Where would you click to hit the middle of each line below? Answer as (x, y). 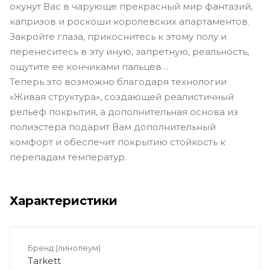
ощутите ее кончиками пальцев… (89, 66)
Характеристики (64, 200)
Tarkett (44, 260)
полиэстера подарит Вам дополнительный (113, 127)
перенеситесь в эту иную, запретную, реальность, (129, 51)
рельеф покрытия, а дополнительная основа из (124, 111)
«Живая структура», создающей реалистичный (122, 96)
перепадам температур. (68, 157)
